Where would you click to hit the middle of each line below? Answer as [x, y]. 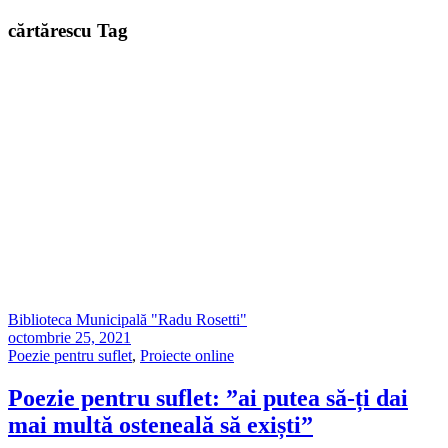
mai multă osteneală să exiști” [160, 425]
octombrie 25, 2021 [69, 338]
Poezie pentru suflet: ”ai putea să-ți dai [208, 398]
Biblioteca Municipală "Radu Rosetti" [127, 320]
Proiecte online [187, 356]
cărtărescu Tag [68, 31]
